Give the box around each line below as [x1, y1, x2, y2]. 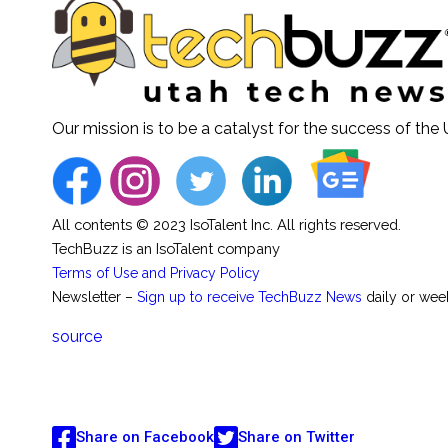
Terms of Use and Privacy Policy [52, 264, 260, 281]
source [52, 326, 102, 346]
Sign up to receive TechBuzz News [137, 288, 362, 305]
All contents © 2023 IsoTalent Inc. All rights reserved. [52, 215, 401, 233]
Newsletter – [52, 288, 137, 305]
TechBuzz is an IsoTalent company [52, 239, 280, 257]
